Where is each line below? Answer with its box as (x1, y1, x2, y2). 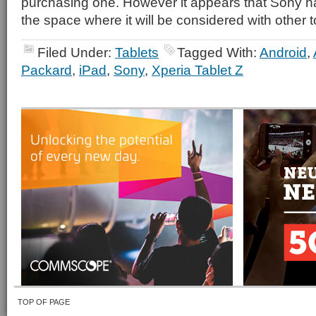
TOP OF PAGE (18, 298, 70, 306)
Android (260, 44, 307, 60)
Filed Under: (37, 44, 115, 60)
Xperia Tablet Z (152, 62, 243, 78)
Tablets (115, 44, 159, 60)
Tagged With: (177, 44, 260, 60)
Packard (21, 62, 72, 78)
